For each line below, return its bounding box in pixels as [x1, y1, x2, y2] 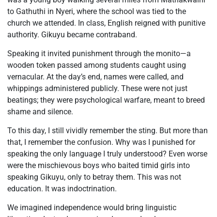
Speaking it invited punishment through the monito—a [7, 49, 191, 59]
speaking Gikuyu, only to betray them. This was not [7, 172, 181, 182]
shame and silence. [7, 107, 73, 117]
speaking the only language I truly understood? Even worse [7, 149, 207, 159]
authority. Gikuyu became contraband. [7, 30, 137, 40]
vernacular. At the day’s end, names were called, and [7, 72, 184, 82]
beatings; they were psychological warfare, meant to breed [7, 95, 205, 105]
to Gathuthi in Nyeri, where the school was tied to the [7, 7, 186, 16]
